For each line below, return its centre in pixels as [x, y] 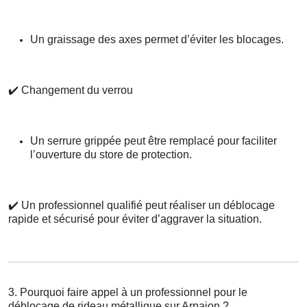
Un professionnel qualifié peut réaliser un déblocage [147, 206]
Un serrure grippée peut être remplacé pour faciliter [153, 141]
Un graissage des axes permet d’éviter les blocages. [157, 40]
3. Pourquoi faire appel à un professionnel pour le [128, 293]
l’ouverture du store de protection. [111, 155]
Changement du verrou [76, 90]
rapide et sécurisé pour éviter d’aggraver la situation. [135, 219]
